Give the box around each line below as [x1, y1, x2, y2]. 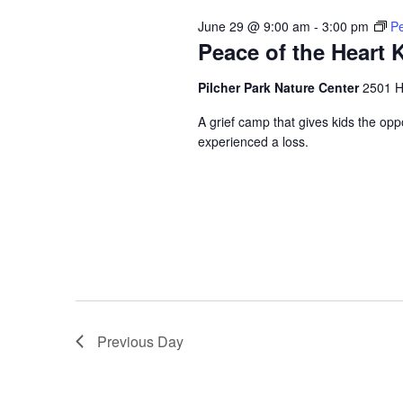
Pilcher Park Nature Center [197, 78, 363, 96]
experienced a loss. [197, 132, 309, 150]
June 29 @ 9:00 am [197, 17, 310, 35]
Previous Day [97, 330, 184, 352]
